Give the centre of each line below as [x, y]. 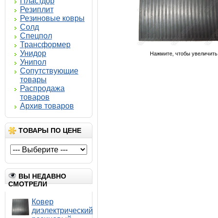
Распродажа [42, 88]
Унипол [33, 62]
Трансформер [45, 45]
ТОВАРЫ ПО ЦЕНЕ [50, 130]
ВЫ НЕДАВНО [42, 176]
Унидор [33, 53]
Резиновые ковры [52, 18]
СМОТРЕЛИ [27, 184]
